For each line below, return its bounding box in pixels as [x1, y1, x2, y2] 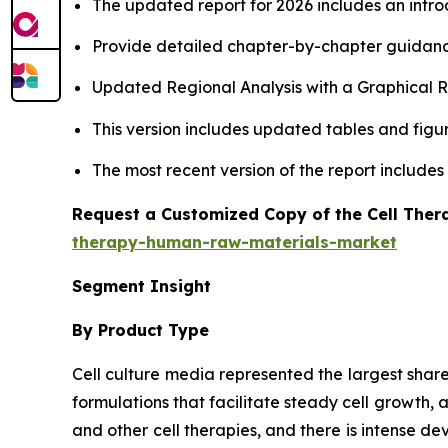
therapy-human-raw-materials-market [72, 231, 397, 252]
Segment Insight [72, 275, 211, 296]
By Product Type [72, 319, 209, 340]
